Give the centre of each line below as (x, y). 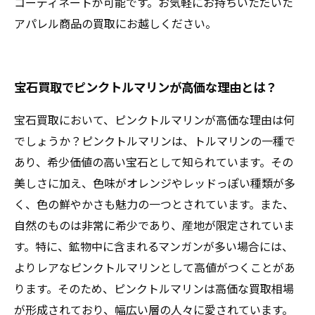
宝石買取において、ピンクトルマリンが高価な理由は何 (154, 120)
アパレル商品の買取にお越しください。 (115, 23)
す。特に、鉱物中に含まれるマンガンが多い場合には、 (154, 246)
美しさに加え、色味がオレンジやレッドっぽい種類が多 (155, 183)
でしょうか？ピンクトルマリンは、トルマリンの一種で (155, 141)
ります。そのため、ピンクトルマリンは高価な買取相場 (154, 288)
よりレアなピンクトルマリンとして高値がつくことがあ (155, 267)
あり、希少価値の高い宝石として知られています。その (154, 162)
